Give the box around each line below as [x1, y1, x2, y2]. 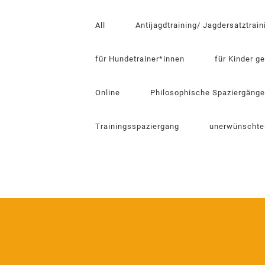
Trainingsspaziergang [95, 122, 179, 131]
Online [95, 88, 120, 97]
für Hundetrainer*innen [95, 54, 185, 63]
